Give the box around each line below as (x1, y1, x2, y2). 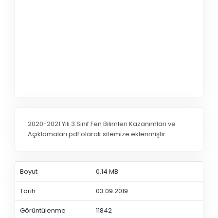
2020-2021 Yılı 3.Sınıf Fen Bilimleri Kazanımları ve (28, 119, 176, 129)
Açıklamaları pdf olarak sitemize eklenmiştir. (28, 129, 167, 139)
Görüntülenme (19, 205, 66, 215)
